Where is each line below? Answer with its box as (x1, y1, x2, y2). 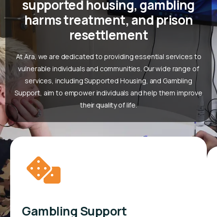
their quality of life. (80, 100, 137, 109)
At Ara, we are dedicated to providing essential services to (15, 51, 201, 61)
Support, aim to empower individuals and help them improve (14, 88, 203, 97)
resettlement (69, 26, 148, 44)
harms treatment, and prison (24, 11, 193, 29)
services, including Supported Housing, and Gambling (25, 76, 192, 85)
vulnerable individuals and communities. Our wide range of (18, 63, 199, 73)
